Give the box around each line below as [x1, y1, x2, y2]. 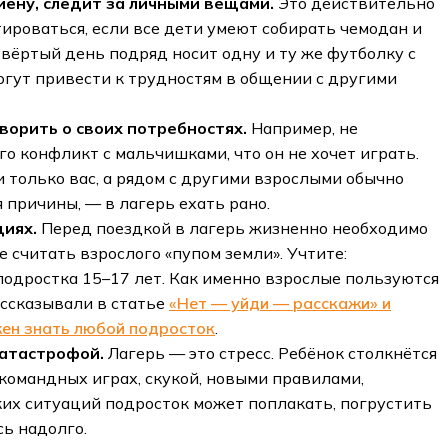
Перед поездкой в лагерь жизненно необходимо [41, 218, 428, 239]
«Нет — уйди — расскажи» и [169, 293, 391, 314]
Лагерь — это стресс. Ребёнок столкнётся [108, 343, 437, 364]
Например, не [247, 118, 358, 139]
